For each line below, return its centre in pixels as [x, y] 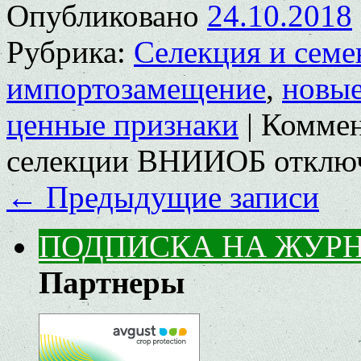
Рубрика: [66, 52]
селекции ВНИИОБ [136, 161]
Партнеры [112, 282]
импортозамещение [136, 88]
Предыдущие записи [178, 197]
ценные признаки [122, 124]
